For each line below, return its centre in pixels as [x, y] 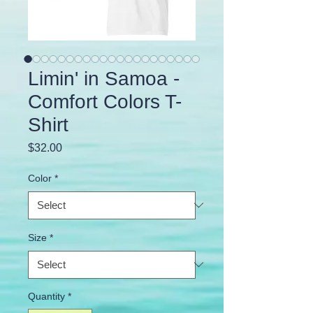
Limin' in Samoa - [104, 78]
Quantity [46, 296]
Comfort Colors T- [105, 101]
